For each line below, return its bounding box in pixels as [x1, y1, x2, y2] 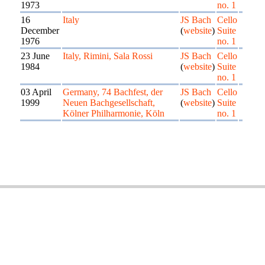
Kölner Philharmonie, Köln [63, 108, 164, 118]
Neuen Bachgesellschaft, [63, 98, 155, 108]
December [21, 25, 59, 35]
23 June [21, 51, 50, 61]
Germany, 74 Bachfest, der [63, 87, 163, 97]
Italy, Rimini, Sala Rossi [63, 51, 153, 61]
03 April [21, 87, 51, 97]
